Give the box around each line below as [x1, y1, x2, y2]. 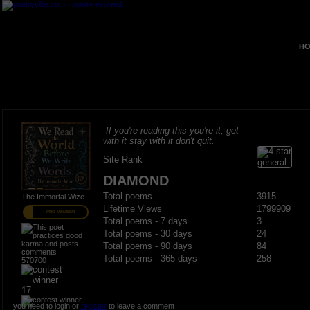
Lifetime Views [102, 204, 162, 214]
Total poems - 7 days [102, 217, 188, 226]
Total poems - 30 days [102, 229, 192, 239]
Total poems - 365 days [102, 254, 197, 264]
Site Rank [102, 154, 143, 165]
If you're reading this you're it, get [105, 125, 239, 136]
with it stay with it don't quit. [102, 136, 215, 146]
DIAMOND [102, 173, 169, 189]
